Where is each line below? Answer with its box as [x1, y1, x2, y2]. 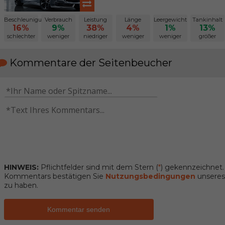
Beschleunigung [4, 16, 49, 24]
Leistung [84, 16, 107, 24]
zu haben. [4, 180, 38, 190]
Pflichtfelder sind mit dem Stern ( [38, 162, 158, 172]
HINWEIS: [4, 162, 39, 172]
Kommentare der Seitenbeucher [10, 57, 172, 69]
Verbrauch [44, 16, 72, 24]
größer [199, 33, 216, 40]
